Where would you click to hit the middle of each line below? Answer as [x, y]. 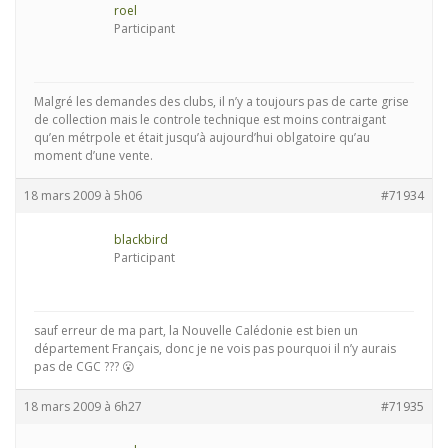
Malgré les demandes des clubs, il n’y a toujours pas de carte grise [221, 102]
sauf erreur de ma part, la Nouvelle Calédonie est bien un [196, 331]
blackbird [141, 240]
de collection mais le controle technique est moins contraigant [210, 120]
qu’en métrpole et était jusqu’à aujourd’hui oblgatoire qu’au [202, 138]
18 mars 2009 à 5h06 [83, 196]
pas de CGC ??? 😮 [84, 367]
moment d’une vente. [93, 156]
